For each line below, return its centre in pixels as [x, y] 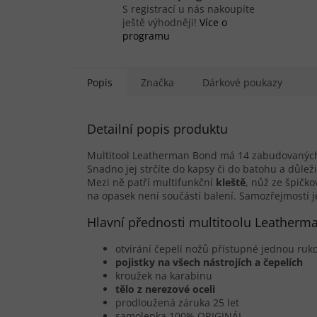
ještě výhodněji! [161, 22]
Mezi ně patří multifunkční [150, 182]
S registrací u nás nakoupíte [189, 8]
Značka [157, 82]
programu [146, 35]
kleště [231, 182]
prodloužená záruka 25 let [177, 302]
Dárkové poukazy [242, 82]
